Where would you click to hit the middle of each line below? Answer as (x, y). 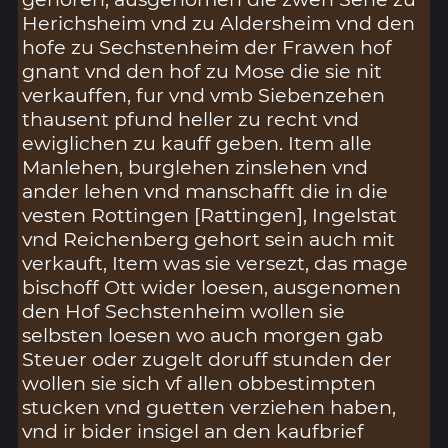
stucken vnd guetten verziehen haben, (209, 407)
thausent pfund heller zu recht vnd (191, 119)
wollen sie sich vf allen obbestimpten (199, 383)
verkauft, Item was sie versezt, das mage (215, 263)
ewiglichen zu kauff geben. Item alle (197, 143)
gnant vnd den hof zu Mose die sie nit (202, 71)
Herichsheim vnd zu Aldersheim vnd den (219, 23)
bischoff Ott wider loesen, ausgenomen (212, 287)
